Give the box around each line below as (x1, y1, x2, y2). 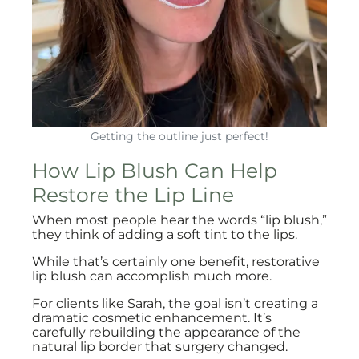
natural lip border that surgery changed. (32, 339, 288, 354)
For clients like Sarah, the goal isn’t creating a (32, 296, 318, 311)
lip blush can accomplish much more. (32, 268, 272, 284)
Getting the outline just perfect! (91, 129, 268, 143)
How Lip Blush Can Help (32, 159, 277, 183)
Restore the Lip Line (32, 183, 234, 207)
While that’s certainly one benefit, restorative (32, 254, 320, 269)
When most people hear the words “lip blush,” (32, 212, 327, 228)
